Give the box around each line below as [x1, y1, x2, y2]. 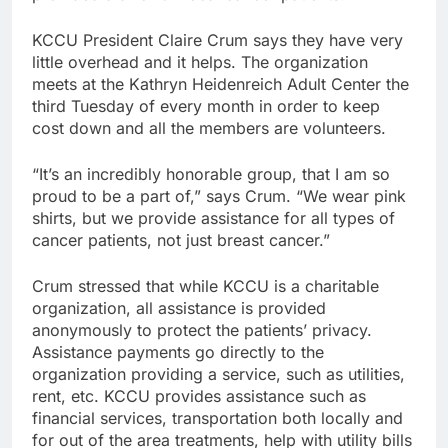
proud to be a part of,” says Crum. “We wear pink [32, 185, 406, 206]
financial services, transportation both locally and [32, 407, 403, 428]
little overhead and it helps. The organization [32, 51, 368, 72]
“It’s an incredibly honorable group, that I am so [32, 163, 390, 184]
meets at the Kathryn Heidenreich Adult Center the [32, 73, 409, 94]
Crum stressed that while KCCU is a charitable [32, 275, 379, 296]
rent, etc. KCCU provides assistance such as [32, 385, 366, 406]
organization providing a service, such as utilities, [32, 363, 405, 384]
